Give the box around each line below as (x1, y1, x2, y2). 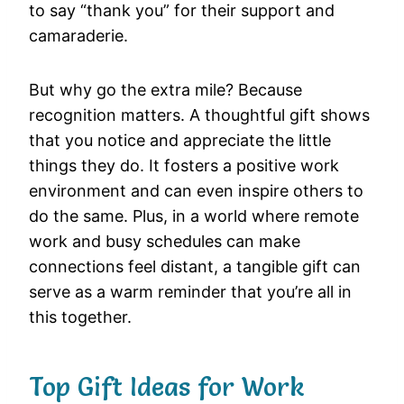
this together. (29, 308, 132, 327)
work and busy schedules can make (29, 232, 300, 252)
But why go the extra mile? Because (29, 80, 302, 100)
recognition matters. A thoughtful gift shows (29, 106, 370, 125)
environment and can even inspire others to (29, 181, 363, 201)
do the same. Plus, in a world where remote (29, 207, 359, 226)
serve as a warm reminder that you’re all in (29, 282, 352, 302)
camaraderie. (29, 26, 128, 46)
